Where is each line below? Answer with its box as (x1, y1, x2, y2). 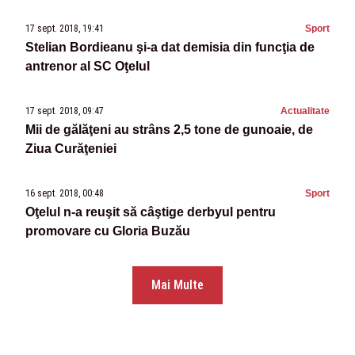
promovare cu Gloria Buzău (25, 224, 190, 239)
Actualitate (281, 105, 330, 117)
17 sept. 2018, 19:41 (25, 23, 104, 35)
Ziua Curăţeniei (25, 142, 116, 156)
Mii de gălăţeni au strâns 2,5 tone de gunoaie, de (25, 123, 313, 137)
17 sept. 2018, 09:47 (25, 105, 104, 117)
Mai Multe (151, 277, 204, 293)
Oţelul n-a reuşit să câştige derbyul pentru (25, 205, 276, 219)
